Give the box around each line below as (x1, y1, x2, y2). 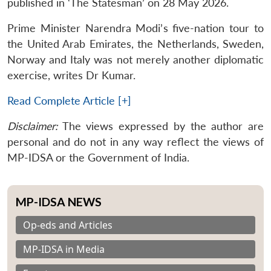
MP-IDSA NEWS (16, 194, 102, 209)
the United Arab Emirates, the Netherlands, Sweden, (7, 37, 264, 50)
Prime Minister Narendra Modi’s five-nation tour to (7, 21, 264, 34)
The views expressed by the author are (57, 119, 264, 132)
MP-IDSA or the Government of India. (7, 151, 189, 164)
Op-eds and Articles (23, 218, 113, 232)
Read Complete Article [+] (7, 94, 131, 107)
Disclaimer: (7, 119, 57, 132)
